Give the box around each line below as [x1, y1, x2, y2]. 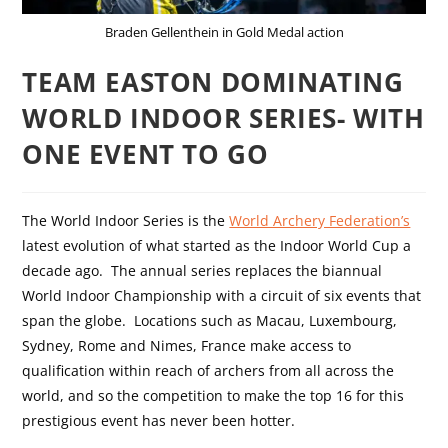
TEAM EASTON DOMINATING [22, 63, 404, 100]
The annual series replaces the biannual [111, 260, 383, 280]
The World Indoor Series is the [22, 210, 230, 230]
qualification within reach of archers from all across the [22, 360, 395, 380]
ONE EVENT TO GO [22, 135, 269, 172]
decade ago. [22, 260, 104, 280]
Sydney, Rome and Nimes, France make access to [22, 335, 352, 355]
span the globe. [22, 310, 127, 330]
